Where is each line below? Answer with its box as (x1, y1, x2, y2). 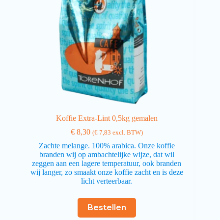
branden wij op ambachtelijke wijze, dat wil (39, 150, 174, 159)
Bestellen (87, 203, 126, 213)
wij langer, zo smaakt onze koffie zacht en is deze (30, 167, 183, 176)
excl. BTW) (110, 129, 143, 136)
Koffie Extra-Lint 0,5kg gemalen (55, 113, 158, 122)
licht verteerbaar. (81, 176, 133, 185)
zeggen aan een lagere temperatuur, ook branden (32, 159, 182, 167)
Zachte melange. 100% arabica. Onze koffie (38, 141, 175, 150)
